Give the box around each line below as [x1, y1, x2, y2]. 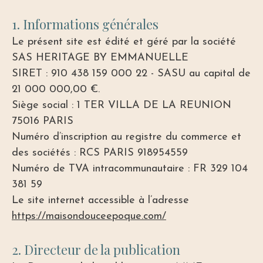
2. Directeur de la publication [12, 241, 180, 259]
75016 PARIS [12, 116, 73, 127]
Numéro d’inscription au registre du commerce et [12, 131, 241, 143]
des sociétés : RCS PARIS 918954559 [12, 147, 188, 159]
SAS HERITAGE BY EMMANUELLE [12, 52, 188, 64]
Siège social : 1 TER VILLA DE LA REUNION [12, 100, 231, 112]
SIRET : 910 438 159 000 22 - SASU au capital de [12, 68, 251, 80]
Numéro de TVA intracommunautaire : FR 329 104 [12, 163, 248, 175]
